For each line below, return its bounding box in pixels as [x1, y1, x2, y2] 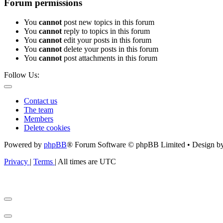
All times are [58, 157, 100, 166]
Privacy [4, 157, 28, 166]
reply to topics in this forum [62, 26, 150, 35]
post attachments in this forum [62, 53, 157, 62]
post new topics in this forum [62, 17, 154, 26]
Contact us [24, 96, 57, 105]
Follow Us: [4, 70, 39, 79]
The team [24, 105, 53, 114]
